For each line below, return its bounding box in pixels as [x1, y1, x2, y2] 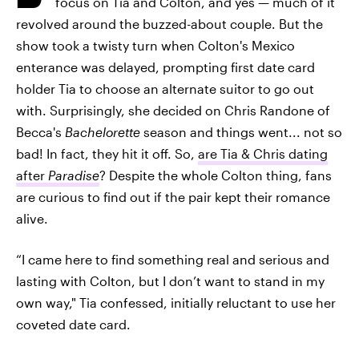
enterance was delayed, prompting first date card [16, 59, 315, 75]
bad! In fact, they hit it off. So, [16, 146, 198, 161]
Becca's [16, 124, 65, 139]
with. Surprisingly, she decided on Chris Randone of [16, 103, 330, 118]
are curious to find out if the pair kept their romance [16, 189, 330, 204]
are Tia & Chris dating [198, 146, 328, 161]
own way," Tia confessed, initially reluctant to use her [16, 295, 336, 310]
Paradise [48, 167, 99, 183]
